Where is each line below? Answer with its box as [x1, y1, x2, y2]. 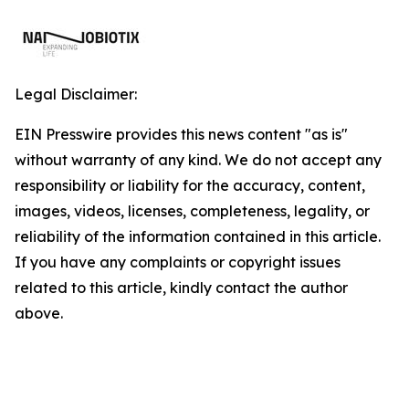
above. [15, 304, 63, 322]
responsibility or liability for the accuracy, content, [15, 176, 365, 194]
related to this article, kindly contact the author [15, 278, 348, 297]
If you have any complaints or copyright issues [15, 253, 341, 271]
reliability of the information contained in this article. [15, 227, 381, 246]
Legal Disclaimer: [15, 85, 137, 103]
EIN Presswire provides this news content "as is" [15, 125, 348, 143]
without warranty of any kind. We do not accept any [15, 151, 382, 169]
